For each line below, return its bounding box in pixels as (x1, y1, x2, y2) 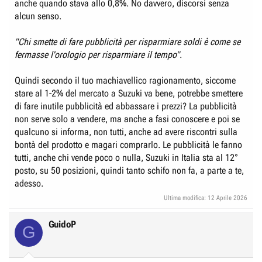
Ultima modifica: (164, 194, 208, 202)
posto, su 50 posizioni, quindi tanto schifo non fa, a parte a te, (15, 165, 244, 176)
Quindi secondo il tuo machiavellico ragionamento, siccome (15, 75, 236, 86)
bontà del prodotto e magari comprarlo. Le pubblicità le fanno (15, 139, 242, 150)
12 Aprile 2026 (208, 194, 247, 202)
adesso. (15, 178, 43, 189)
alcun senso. (15, 11, 61, 22)
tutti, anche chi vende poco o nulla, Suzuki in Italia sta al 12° (15, 152, 238, 163)
